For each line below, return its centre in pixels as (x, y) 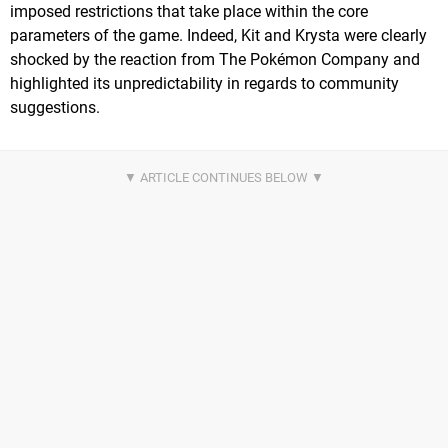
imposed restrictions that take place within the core (189, 12)
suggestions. (55, 108)
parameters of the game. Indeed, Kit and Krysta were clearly (218, 36)
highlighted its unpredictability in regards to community (204, 84)
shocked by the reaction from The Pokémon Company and (215, 60)
